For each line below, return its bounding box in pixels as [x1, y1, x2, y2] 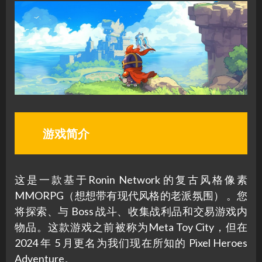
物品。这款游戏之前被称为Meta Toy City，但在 [15, 220, 247, 233]
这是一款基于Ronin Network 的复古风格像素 [15, 173, 247, 186]
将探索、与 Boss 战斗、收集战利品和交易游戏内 [15, 204, 247, 218]
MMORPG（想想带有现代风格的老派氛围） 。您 [15, 188, 247, 202]
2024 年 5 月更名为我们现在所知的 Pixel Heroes [15, 236, 247, 249]
